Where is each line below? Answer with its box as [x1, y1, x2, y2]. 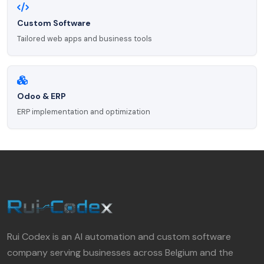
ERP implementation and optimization [17, 107, 150, 117]
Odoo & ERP [17, 91, 66, 102]
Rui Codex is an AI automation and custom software [7, 230, 231, 243]
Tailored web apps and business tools [17, 34, 152, 44]
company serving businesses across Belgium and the [7, 246, 233, 259]
